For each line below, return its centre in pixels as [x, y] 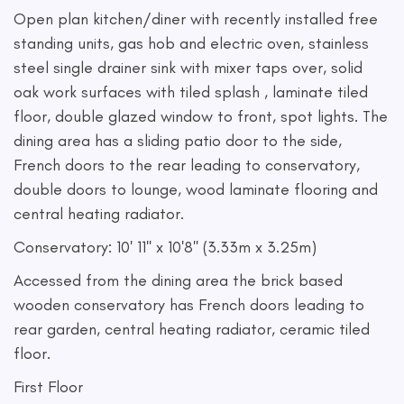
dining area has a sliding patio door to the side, [178, 141]
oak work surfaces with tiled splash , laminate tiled [191, 92]
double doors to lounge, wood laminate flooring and [196, 189]
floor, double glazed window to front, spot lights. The [201, 116]
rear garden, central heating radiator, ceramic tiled [192, 329]
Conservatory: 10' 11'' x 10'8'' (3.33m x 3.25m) [165, 247]
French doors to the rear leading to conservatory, [187, 165]
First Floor [48, 387]
